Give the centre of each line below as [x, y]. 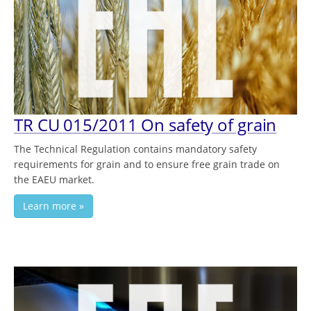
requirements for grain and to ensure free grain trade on [147, 165]
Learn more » [53, 206]
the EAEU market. [54, 180]
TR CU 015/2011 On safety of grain [145, 125]
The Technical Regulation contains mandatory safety [135, 149]
